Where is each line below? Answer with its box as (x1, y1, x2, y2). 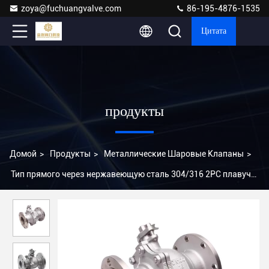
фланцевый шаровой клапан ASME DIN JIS (10, 190, 179, 199)
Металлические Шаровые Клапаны (104, 149, 244, 159)
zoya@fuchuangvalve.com (21, 4, 121, 13)
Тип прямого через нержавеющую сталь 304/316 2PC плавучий (11, 169, 261, 179)
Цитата (201, 27, 226, 35)
